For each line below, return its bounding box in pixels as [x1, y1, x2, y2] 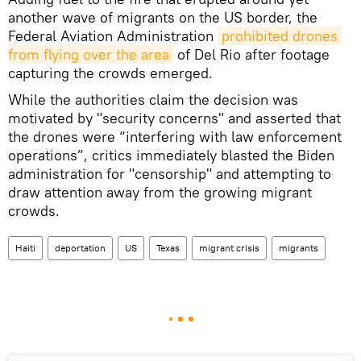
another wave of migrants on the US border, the [8, 7, 317, 27]
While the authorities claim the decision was [8, 89, 298, 109]
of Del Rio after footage [173, 44, 330, 64]
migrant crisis [199, 241, 259, 254]
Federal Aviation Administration [8, 26, 218, 45]
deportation [55, 241, 106, 254]
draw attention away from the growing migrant [8, 182, 312, 201]
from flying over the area [8, 44, 169, 64]
